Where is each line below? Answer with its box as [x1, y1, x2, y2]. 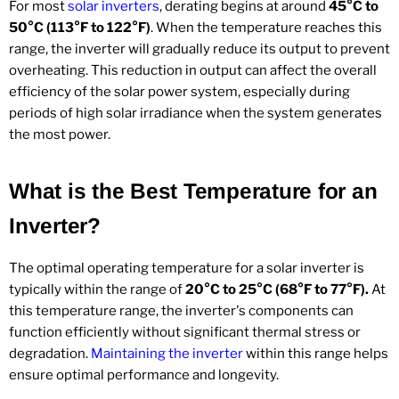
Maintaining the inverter [88, 345, 246, 362]
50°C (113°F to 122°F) [9, 19, 151, 36]
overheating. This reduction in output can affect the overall [9, 61, 377, 78]
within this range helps [246, 345, 388, 362]
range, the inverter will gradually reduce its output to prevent [9, 40, 390, 57]
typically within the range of [9, 281, 185, 297]
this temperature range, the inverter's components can [9, 302, 354, 319]
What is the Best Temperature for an [9, 178, 378, 203]
